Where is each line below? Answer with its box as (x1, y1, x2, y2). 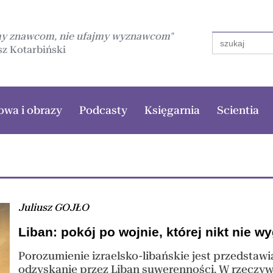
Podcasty (79, 104, 127, 116)
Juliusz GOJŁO (18, 201, 90, 213)
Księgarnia (144, 104, 200, 116)
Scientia (216, 104, 259, 116)
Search (211, 30, 244, 43)
